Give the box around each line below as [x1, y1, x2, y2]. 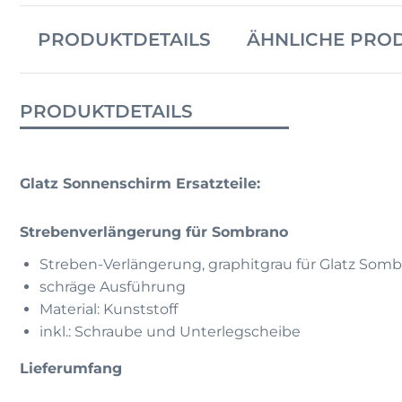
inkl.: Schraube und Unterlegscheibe [39, 323, 301, 341]
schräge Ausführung [39, 278, 186, 296]
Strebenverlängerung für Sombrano [20, 223, 288, 241]
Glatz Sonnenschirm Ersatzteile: [20, 175, 260, 193]
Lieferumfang [20, 360, 127, 378]
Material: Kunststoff [39, 301, 178, 319]
